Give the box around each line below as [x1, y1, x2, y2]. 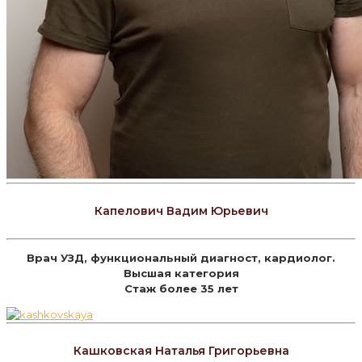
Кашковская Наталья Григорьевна [73, 343, 289, 359]
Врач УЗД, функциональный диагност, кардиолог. [27, 250, 335, 264]
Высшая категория [123, 266, 239, 280]
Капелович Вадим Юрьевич [94, 204, 268, 219]
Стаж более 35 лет [124, 281, 238, 295]
